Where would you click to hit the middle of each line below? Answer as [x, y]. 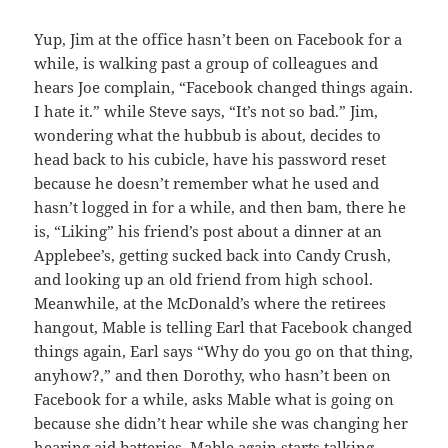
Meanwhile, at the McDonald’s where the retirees [210, 303]
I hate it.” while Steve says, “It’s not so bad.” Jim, [206, 111]
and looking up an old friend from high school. [204, 279]
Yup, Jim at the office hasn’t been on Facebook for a [218, 39]
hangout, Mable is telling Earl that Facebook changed [223, 327]
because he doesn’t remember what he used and [207, 183]
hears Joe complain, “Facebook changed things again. [224, 87]
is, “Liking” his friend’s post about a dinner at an [208, 231]
